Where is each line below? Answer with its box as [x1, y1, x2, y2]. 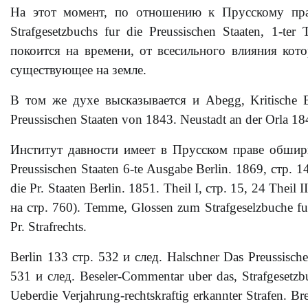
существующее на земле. [10, 63, 146, 77]
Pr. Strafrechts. [10, 219, 87, 234]
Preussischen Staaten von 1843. [10, 112, 180, 126]
